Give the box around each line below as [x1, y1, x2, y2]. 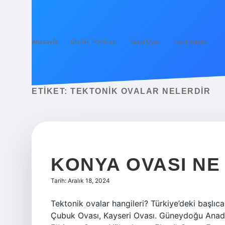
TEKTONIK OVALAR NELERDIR [70, 87, 210, 95]
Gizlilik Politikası [71, 38, 117, 45]
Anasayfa [32, 38, 58, 45]
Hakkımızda [174, 38, 207, 45]
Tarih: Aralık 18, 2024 [51, 177, 110, 184]
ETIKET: [32, 87, 70, 95]
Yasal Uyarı [130, 38, 161, 45]
